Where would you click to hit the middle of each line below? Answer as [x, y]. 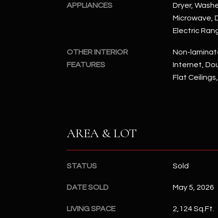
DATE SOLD [88, 187]
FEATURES [86, 65]
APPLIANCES [90, 5]
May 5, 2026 [193, 187]
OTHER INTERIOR [97, 52]
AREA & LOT [102, 133]
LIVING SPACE [91, 209]
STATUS [82, 166]
